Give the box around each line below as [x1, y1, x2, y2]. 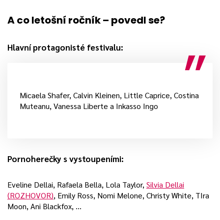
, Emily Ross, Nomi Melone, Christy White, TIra [54, 190, 209, 200]
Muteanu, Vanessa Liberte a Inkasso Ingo [20, 101, 158, 111]
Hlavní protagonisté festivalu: [7, 42, 123, 53]
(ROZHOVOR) [7, 190, 54, 200]
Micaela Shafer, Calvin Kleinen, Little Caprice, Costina [20, 90, 199, 100]
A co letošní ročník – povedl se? [7, 13, 165, 27]
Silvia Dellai [146, 179, 184, 190]
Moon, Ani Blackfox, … [7, 201, 82, 211]
